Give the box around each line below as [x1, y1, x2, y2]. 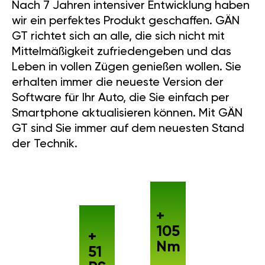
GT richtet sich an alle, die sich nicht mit [12, 13, 225, 25]
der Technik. [12, 121, 77, 133]
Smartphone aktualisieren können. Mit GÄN [12, 90, 243, 102]
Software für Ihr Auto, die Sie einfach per [12, 75, 230, 87]
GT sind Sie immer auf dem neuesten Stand [12, 105, 244, 118]
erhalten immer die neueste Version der [12, 59, 224, 72]
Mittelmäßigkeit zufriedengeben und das [12, 28, 231, 41]
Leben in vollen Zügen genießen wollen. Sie [12, 44, 241, 56]
